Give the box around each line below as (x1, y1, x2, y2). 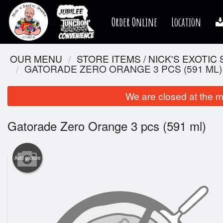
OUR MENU (10, 52, 62, 65)
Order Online (111, 14, 157, 29)
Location (171, 14, 202, 29)
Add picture (14, 154, 41, 162)
